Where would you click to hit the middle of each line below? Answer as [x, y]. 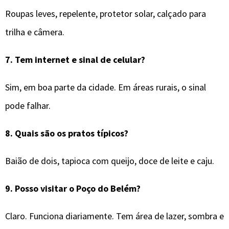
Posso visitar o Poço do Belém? [78, 188]
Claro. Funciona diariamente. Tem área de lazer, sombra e [114, 216]
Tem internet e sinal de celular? [80, 59]
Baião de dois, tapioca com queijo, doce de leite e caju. [110, 161]
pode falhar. [28, 105]
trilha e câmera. [35, 32]
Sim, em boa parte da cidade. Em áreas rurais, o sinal [106, 87]
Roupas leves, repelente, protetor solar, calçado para [106, 13]
